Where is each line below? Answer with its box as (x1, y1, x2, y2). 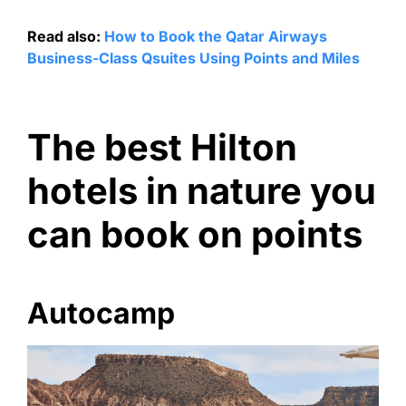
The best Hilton (27, 124, 297, 169)
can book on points (27, 211, 362, 256)
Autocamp (27, 295, 175, 331)
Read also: (27, 27, 104, 46)
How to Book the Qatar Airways (104, 27, 327, 46)
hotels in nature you (27, 168, 376, 213)
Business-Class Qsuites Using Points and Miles (27, 49, 360, 68)
